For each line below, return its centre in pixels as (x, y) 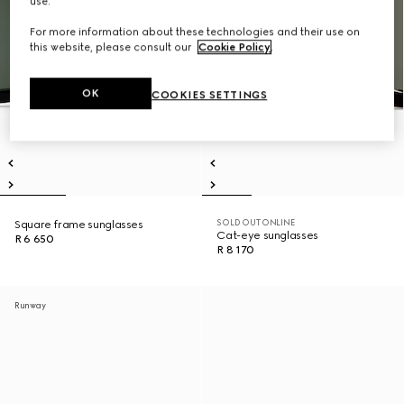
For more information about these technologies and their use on (195, 32)
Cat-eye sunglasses (267, 235)
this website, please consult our (112, 47)
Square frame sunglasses (79, 225)
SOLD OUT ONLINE (256, 222)
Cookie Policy (235, 47)
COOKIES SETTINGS (210, 95)
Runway (30, 305)
